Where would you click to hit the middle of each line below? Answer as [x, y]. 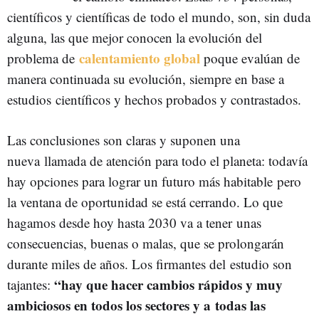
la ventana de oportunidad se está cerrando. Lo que [145, 202]
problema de [43, 58]
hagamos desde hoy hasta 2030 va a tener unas [134, 223]
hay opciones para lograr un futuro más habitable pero [154, 181]
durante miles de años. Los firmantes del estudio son [150, 264]
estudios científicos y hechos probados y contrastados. [154, 99]
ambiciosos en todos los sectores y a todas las [136, 305]
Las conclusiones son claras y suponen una [124, 140]
